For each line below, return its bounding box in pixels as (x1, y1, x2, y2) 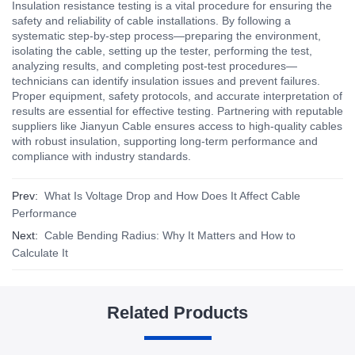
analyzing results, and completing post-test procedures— (12, 59, 297, 72)
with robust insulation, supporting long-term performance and (12, 134, 318, 147)
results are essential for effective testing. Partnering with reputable (12, 104, 343, 117)
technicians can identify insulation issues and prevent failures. (12, 74, 320, 87)
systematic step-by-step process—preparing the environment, (12, 29, 321, 42)
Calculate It (12, 246, 68, 259)
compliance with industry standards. (12, 149, 191, 162)
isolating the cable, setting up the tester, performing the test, (12, 44, 312, 57)
